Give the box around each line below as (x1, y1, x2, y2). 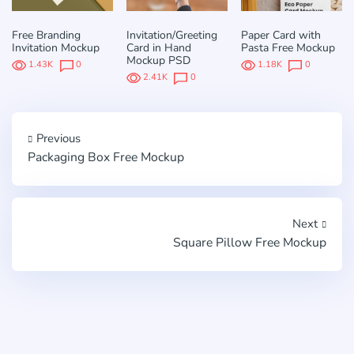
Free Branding (12, 27, 81, 43)
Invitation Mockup (12, 40, 100, 55)
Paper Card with (240, 27, 321, 43)
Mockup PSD (126, 52, 190, 68)
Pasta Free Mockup (240, 40, 335, 55)
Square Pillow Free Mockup (173, 233, 326, 251)
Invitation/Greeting (126, 27, 217, 43)
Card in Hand (126, 40, 191, 55)
